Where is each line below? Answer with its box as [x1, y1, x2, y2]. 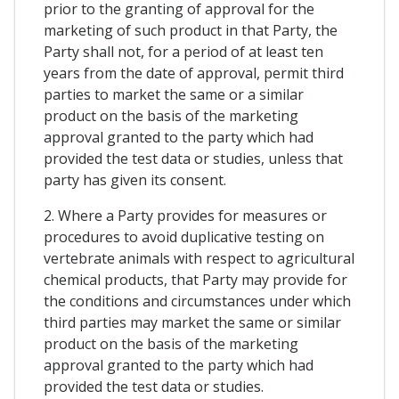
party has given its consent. [44, 169, 226, 190]
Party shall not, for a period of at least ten [44, 41, 323, 61]
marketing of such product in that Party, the [44, 20, 338, 40]
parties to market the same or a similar [44, 84, 304, 104]
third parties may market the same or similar [44, 312, 341, 332]
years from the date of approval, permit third [44, 62, 344, 83]
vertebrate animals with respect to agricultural [44, 248, 354, 268]
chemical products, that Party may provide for [44, 269, 347, 289]
